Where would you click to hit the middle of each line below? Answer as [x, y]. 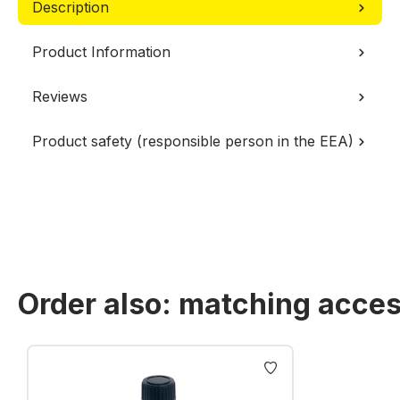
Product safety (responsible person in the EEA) [193, 141]
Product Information [101, 52]
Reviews [60, 96]
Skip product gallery [86, 346]
